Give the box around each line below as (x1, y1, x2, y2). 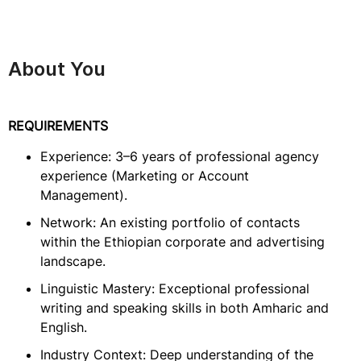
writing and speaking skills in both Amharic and (40, 300, 329, 316)
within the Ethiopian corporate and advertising (40, 234, 325, 250)
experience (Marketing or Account (40, 168, 249, 184)
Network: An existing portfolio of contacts (40, 214, 300, 230)
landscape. (40, 253, 106, 269)
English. (40, 319, 87, 335)
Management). (40, 187, 127, 203)
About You (8, 57, 106, 81)
